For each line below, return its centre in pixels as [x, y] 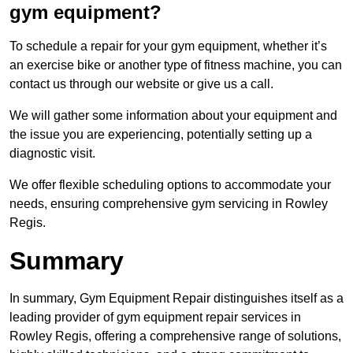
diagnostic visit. [52, 154]
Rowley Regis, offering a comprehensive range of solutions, [175, 336]
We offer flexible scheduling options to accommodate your [170, 185]
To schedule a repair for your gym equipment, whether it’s [168, 46]
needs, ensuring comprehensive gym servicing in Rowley [169, 204]
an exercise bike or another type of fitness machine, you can [176, 65]
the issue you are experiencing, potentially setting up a [161, 135]
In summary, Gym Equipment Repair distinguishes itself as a [176, 299]
